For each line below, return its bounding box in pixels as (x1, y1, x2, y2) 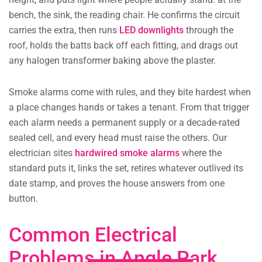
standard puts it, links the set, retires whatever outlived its (9, 163, 243, 174)
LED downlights (119, 25, 184, 36)
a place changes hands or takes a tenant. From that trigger (9, 102, 249, 113)
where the (180, 147, 222, 159)
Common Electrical (9, 223, 177, 247)
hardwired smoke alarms (75, 147, 180, 159)
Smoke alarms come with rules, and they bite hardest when (9, 87, 251, 98)
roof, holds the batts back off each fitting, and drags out (9, 40, 238, 51)
